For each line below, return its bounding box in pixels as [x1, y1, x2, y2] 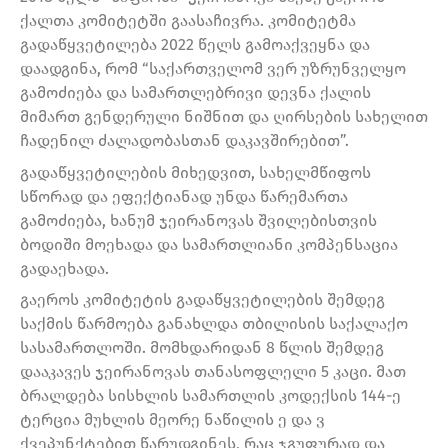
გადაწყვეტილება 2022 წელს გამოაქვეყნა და [20, 35, 370, 55]
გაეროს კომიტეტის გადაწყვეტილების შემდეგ [20, 290, 385, 310]
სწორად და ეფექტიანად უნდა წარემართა [20, 186, 348, 206]
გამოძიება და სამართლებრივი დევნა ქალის [20, 83, 371, 103]
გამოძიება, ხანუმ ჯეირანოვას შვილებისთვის [20, 210, 377, 230]
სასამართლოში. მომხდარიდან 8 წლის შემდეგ [20, 338, 384, 358]
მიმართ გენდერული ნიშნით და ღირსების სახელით [20, 107, 428, 127]
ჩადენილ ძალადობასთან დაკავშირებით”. [20, 131, 349, 151]
